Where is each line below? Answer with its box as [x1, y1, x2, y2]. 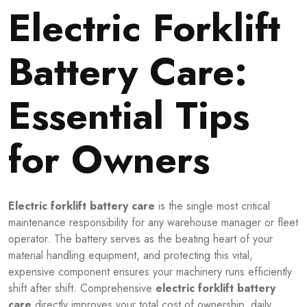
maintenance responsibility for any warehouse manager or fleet [8, 214, 298, 230]
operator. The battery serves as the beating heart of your [8, 230, 273, 247]
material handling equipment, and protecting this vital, [8, 247, 253, 263]
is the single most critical [155, 197, 270, 214]
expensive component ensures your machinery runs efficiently [8, 263, 292, 280]
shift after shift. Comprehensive [8, 280, 156, 296]
